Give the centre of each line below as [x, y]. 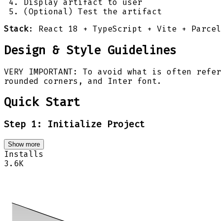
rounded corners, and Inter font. [83, 81]
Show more [24, 145]
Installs [24, 154]
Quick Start [42, 102]
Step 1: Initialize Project [74, 125]
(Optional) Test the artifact [93, 11]
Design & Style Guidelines [90, 50]
